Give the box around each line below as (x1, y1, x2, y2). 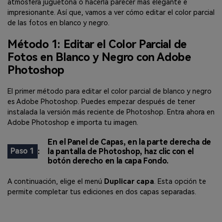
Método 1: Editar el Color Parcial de (7, 38, 187, 51)
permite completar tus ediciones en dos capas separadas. (7, 188, 196, 197)
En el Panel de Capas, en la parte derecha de (48, 137, 211, 147)
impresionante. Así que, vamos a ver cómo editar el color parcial (7, 8, 215, 17)
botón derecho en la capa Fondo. (48, 156, 169, 166)
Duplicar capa (104, 177, 154, 186)
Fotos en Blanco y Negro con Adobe (7, 51, 191, 64)
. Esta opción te (154, 177, 206, 186)
